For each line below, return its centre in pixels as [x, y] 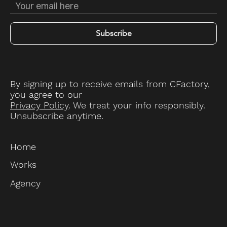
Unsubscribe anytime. [57, 116]
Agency [26, 183]
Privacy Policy [39, 105]
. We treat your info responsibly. [137, 105]
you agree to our [46, 94]
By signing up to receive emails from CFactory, [110, 84]
